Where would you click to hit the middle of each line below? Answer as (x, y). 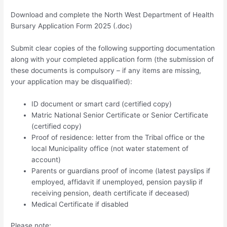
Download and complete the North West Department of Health (112, 14)
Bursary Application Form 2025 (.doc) (72, 26)
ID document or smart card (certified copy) (102, 104)
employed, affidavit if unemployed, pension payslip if (117, 182)
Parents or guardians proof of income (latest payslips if (121, 171)
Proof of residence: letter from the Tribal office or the (118, 137)
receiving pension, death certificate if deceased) (111, 193)
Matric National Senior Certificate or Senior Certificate (120, 115)
